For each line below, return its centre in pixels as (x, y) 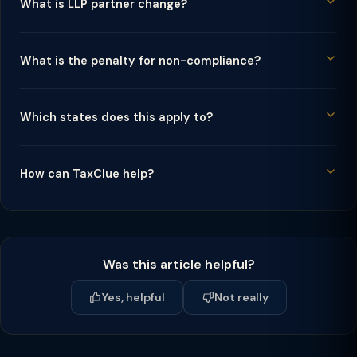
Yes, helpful (133, 297)
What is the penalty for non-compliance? (140, 61)
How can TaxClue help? (87, 174)
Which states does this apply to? (116, 117)
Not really (241, 297)
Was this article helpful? (178, 264)
